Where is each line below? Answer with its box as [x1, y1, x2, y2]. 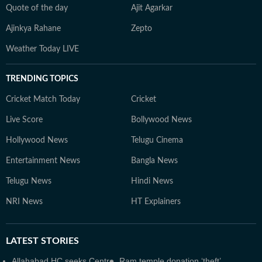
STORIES [39, 236, 79, 246]
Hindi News [131, 177, 173, 185]
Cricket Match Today [6, 95, 80, 104]
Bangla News [131, 156, 178, 165]
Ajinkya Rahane [6, 24, 61, 33]
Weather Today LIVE [6, 44, 79, 53]
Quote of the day [6, 4, 68, 12]
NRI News [6, 197, 43, 206]
